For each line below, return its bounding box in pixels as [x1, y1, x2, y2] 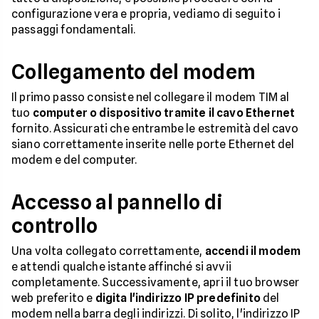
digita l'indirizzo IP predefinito [95, 291, 261, 305]
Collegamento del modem [11, 60, 256, 84]
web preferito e [11, 291, 95, 305]
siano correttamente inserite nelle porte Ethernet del [11, 137, 295, 151]
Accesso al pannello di [11, 190, 224, 214]
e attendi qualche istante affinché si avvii [11, 260, 231, 273]
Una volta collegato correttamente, [11, 244, 205, 258]
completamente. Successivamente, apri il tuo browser [11, 276, 300, 289]
